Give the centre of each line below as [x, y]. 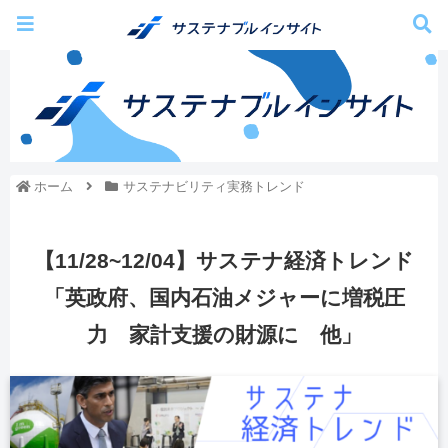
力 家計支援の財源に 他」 [224, 335]
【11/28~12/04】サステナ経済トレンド [224, 261]
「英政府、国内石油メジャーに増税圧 [224, 298]
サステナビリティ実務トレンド [213, 186]
